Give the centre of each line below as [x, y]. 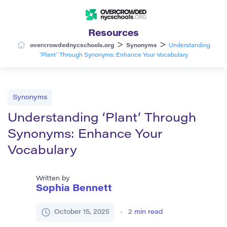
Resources [113, 34]
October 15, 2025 [82, 212]
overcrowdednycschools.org [72, 46]
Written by [53, 178]
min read [148, 212]
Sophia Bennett [74, 189]
